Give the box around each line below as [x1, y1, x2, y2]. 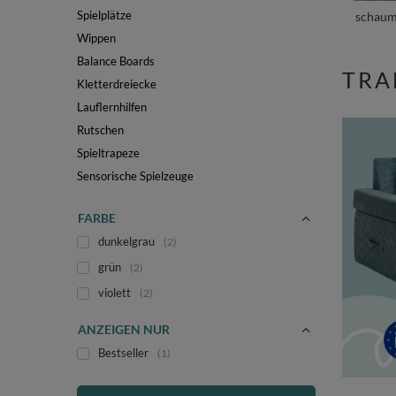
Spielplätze [77, 8, 132, 22]
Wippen [77, 31, 116, 45]
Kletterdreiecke [77, 77, 156, 91]
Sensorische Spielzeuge [77, 169, 194, 183]
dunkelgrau [98, 234, 155, 248]
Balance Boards [77, 54, 155, 68]
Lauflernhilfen [77, 100, 147, 114]
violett [98, 286, 131, 300]
